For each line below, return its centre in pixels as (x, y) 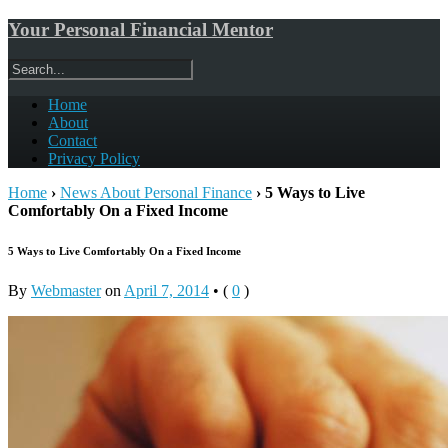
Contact (72, 141)
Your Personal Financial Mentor (140, 29)
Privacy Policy (94, 159)
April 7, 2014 (166, 291)
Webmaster (66, 291)
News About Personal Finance (156, 193)
